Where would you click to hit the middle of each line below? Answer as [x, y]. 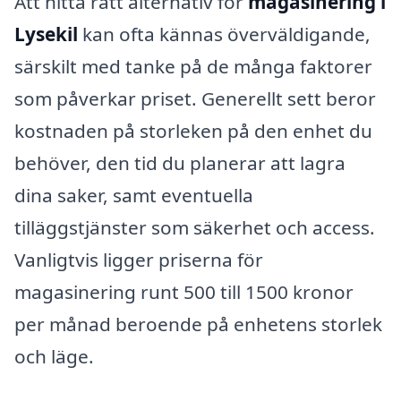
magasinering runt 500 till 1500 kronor [184, 291]
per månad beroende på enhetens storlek [198, 324]
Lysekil [46, 34]
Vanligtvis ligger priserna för [139, 259]
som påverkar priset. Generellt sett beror [195, 98]
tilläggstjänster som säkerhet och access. [195, 227]
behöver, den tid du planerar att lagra [180, 162]
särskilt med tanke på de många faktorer [193, 66]
